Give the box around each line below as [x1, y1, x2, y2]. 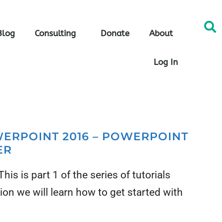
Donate [101, 28, 130, 38]
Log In [154, 57, 178, 67]
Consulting [35, 28, 76, 38]
